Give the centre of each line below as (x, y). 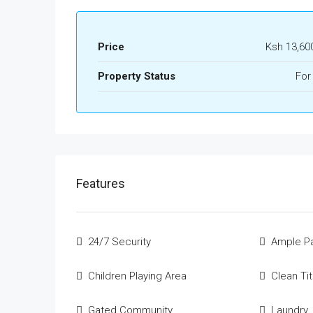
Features (101, 183)
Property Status (137, 76)
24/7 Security (119, 242)
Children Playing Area (137, 276)
